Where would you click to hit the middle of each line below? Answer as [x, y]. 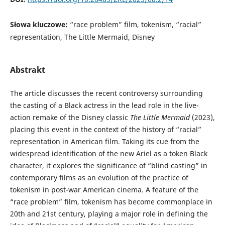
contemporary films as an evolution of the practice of [99, 178]
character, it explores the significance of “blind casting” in [108, 166]
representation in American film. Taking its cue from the [104, 142]
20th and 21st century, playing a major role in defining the [109, 214]
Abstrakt [27, 70]
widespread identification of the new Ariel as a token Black [108, 154]
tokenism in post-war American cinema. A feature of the [104, 190]
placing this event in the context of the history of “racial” [105, 130]
